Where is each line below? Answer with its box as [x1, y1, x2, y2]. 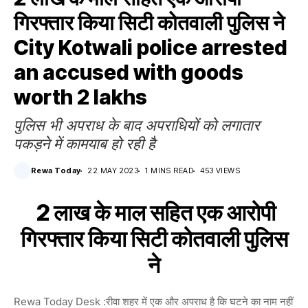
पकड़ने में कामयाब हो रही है [14, 135, 155, 153]
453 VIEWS [200, 166, 241, 175]
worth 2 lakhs [14, 85, 147, 109]
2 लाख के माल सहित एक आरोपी [32, 199, 276, 226]
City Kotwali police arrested [14, 35, 287, 60]
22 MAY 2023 [87, 166, 139, 175]
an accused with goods [14, 60, 243, 85]
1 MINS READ [145, 166, 194, 175]
